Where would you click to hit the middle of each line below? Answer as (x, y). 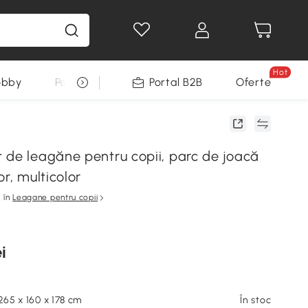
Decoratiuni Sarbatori (224, 82)
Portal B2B (176, 82)
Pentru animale (94, 82)
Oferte (254, 82)
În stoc (256, 300)
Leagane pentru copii (55, 197)
